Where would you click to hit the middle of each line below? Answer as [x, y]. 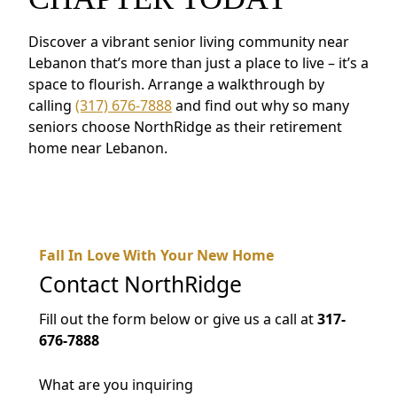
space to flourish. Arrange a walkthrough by [176, 84]
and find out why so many [261, 105]
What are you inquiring [116, 385]
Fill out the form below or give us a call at [178, 319]
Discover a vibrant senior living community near [189, 41]
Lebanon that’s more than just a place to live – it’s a [198, 62]
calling [52, 105]
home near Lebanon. [98, 148]
